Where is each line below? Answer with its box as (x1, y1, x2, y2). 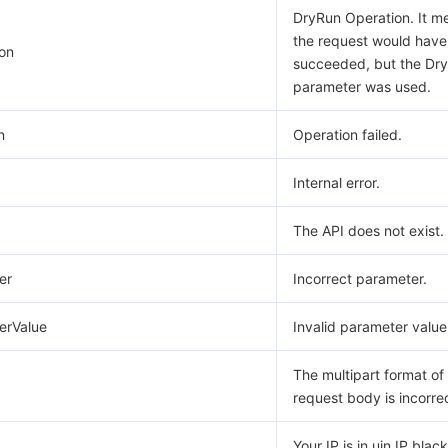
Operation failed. (293, 126, 402, 143)
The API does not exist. (293, 222, 444, 239)
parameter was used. (293, 78, 431, 95)
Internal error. (293, 174, 380, 191)
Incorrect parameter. (293, 270, 427, 287)
